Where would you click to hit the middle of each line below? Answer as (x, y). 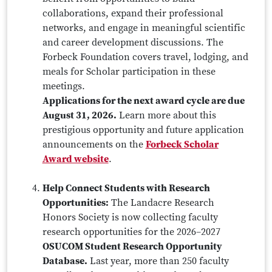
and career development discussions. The (133, 42)
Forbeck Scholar (182, 144)
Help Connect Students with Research (126, 188)
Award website (75, 159)
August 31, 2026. (79, 115)
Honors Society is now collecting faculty (130, 217)
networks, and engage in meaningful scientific (144, 28)
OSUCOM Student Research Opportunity (132, 246)
